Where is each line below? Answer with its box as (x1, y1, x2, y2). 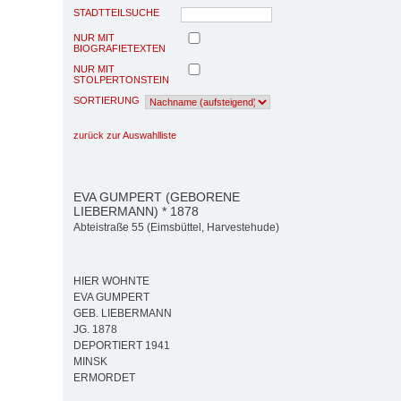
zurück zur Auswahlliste (73, 129, 176, 141)
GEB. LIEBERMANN (73, 307, 172, 320)
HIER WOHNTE (73, 275, 149, 288)
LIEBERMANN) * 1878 (73, 203, 199, 218)
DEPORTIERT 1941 (73, 339, 170, 353)
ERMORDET (73, 371, 135, 385)
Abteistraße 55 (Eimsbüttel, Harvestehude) (73, 221, 279, 235)
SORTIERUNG (73, 94, 140, 106)
